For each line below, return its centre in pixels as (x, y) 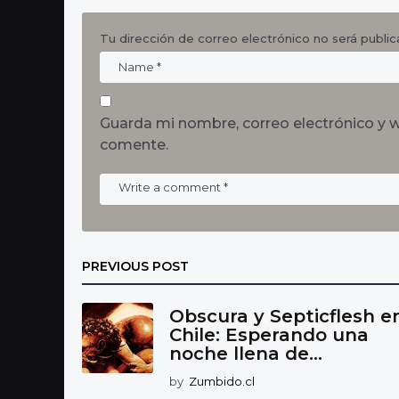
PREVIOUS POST (135, 266)
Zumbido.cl (222, 381)
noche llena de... (246, 353)
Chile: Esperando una (269, 334)
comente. (134, 144)
